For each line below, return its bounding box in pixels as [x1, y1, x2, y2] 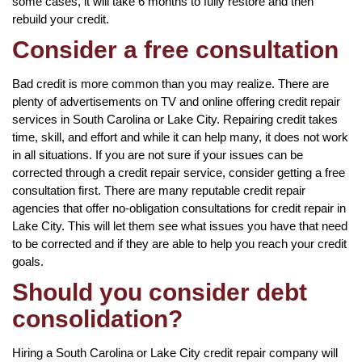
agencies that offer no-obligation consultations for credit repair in [12, 200, 346, 215]
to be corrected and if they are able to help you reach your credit [12, 236, 347, 250]
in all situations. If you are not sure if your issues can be [12, 147, 303, 162]
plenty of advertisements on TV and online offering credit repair [12, 94, 340, 108]
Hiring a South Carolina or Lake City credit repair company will [12, 345, 338, 360]
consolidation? [12, 305, 183, 332]
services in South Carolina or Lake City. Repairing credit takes [12, 112, 338, 126]
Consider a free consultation [12, 36, 339, 63]
